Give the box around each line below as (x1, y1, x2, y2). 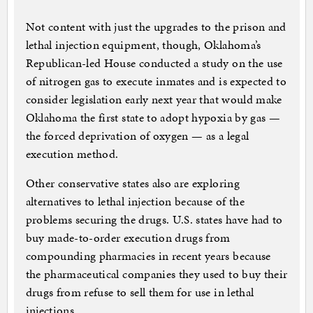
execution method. (25, 145, 119, 163)
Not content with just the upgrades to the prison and (25, 18, 286, 36)
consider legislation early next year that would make (25, 91, 282, 108)
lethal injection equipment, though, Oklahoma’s (25, 36, 261, 54)
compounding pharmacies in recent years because (25, 247, 271, 265)
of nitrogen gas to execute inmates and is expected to (25, 73, 287, 90)
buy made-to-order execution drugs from (25, 229, 231, 247)
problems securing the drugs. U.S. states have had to (25, 211, 283, 228)
